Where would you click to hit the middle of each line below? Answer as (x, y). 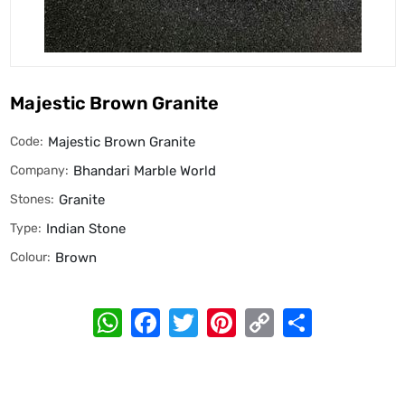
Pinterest (277, 315)
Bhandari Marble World (144, 170)
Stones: (32, 199)
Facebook (203, 315)
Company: (39, 170)
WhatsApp (168, 315)
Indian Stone (85, 228)
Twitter (229, 315)
